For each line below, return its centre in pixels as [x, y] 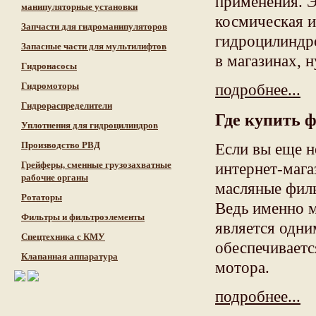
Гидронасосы [49, 66]
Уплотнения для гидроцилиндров [90, 125]
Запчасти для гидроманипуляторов [94, 26]
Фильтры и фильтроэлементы [83, 217]
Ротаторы [42, 197]
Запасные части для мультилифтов [94, 46]
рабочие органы [55, 177]
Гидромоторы [50, 86]
